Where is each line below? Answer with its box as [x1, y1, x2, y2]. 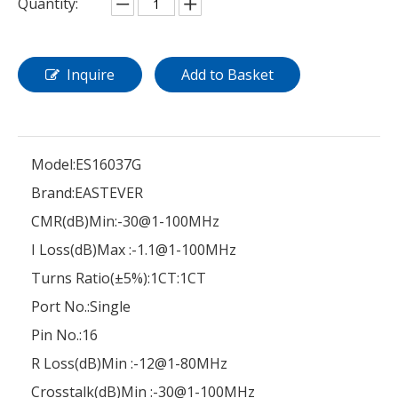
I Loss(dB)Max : [31, 239, 131, 259]
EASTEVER [75, 182, 143, 203]
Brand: [31, 182, 75, 203]
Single [90, 296, 131, 316]
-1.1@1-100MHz [131, 239, 236, 259]
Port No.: [31, 296, 90, 316]
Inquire [67, 64, 115, 84]
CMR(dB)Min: [31, 211, 117, 231]
